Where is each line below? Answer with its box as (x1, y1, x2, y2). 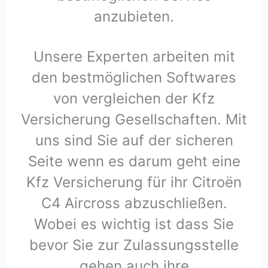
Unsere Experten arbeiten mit (33, 48, 235, 66)
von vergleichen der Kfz (53, 90, 215, 108)
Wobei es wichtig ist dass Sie (34, 215, 234, 233)
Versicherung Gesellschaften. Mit (21, 111, 247, 129)
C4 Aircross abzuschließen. (41, 194, 227, 212)
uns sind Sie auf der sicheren (35, 132, 233, 150)
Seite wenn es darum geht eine (28, 153, 240, 170)
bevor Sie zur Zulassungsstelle (29, 236, 239, 254)
